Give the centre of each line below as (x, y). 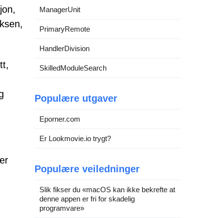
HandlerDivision (64, 48)
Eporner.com (60, 119)
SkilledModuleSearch (73, 68)
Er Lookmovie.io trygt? (75, 138)
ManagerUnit (60, 9)
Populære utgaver (76, 98)
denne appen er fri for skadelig (87, 199)
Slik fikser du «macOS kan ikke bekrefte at (107, 190)
